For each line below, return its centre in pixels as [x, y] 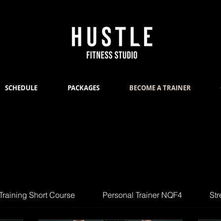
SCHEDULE [21, 88]
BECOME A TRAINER [160, 88]
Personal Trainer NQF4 [142, 195]
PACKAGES [84, 88]
